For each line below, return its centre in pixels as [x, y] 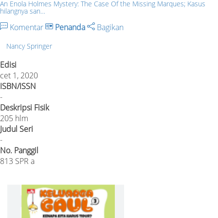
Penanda [70, 27]
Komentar [27, 27]
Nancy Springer [29, 46]
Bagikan [109, 27]
